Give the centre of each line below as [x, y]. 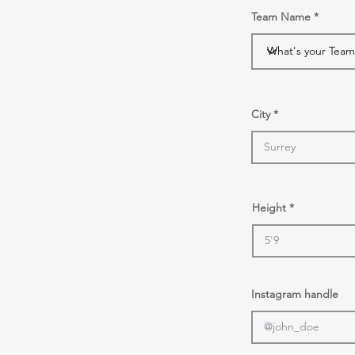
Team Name [281, 16]
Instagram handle [295, 294]
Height [269, 207]
